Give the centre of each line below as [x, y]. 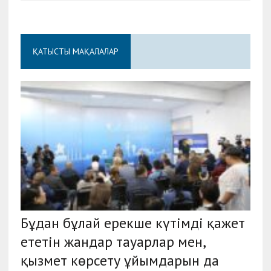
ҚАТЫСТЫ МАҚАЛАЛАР [75, 52]
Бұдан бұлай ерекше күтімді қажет [132, 223]
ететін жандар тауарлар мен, [113, 241]
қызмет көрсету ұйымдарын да [119, 260]
